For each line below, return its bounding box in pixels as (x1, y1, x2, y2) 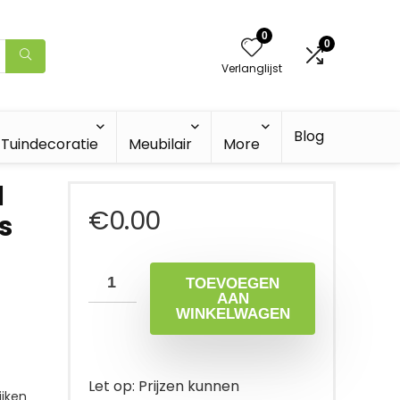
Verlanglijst (221, 61, 282, 76)
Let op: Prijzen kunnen (88, 376, 239, 396)
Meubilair (128, 134, 192, 154)
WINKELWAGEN (175, 305, 290, 322)
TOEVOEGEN (186, 275, 279, 292)
